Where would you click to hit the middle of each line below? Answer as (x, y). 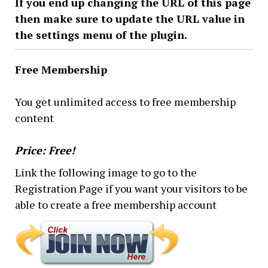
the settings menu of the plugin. (101, 35)
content (34, 118)
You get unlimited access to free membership (125, 102)
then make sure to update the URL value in (130, 19)
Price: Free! (45, 150)
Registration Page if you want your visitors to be (131, 188)
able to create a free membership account (116, 205)
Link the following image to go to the (106, 172)
